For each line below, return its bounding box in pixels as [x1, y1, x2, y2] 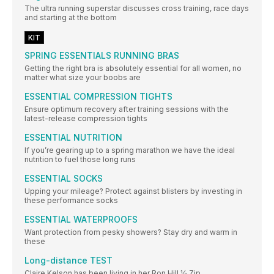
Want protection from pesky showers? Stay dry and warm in [24, 227, 237, 237]
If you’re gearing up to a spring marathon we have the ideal [24, 145, 235, 155]
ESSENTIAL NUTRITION [24, 131, 122, 143]
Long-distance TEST [24, 254, 113, 265]
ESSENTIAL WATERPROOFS [24, 213, 138, 224]
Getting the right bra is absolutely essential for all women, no [24, 63, 242, 73]
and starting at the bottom [24, 12, 117, 22]
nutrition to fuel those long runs [24, 154, 136, 164]
